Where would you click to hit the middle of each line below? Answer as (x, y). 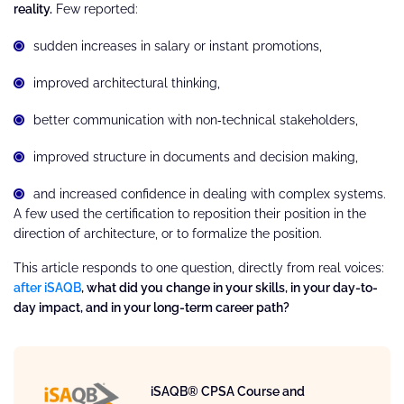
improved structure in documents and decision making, (196, 156)
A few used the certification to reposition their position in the (190, 213)
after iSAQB (47, 287)
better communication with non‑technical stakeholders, (196, 119)
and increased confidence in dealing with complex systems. (210, 193)
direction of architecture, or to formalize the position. (168, 233)
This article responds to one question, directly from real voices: (199, 267)
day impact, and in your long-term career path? (151, 307)
